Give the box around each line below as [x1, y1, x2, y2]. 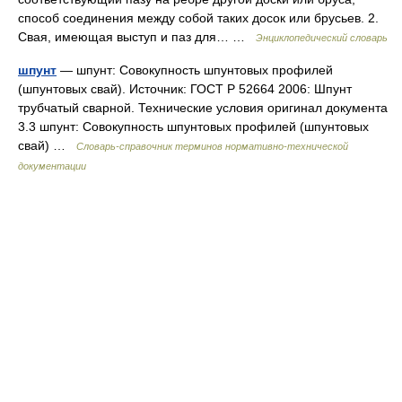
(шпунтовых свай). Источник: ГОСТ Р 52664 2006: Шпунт [18, 82, 352, 96]
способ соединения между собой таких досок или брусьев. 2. [18, 11, 379, 25]
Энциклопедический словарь [256, 32, 388, 43]
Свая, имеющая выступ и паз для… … [18, 30, 256, 44]
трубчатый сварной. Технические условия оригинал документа [18, 100, 388, 115]
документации [18, 161, 86, 171]
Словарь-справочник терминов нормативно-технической [76, 141, 348, 152]
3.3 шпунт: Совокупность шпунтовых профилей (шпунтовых [18, 119, 369, 134]
